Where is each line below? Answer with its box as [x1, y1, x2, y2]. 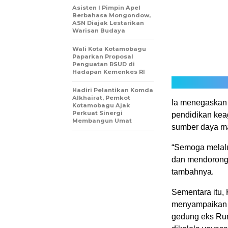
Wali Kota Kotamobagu [72, 45, 146, 52]
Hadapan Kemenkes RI [72, 68, 145, 75]
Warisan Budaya [72, 27, 125, 34]
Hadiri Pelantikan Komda [72, 87, 153, 94]
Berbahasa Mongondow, [72, 12, 151, 19]
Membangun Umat [72, 117, 132, 124]
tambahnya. [172, 167, 214, 176]
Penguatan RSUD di [72, 61, 135, 68]
